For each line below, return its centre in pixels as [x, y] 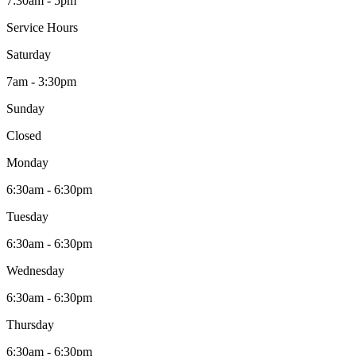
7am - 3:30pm [41, 82]
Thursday [30, 325]
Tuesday [27, 217]
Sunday [25, 109]
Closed [24, 136]
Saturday [29, 55]
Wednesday [35, 271]
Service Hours [42, 28]
